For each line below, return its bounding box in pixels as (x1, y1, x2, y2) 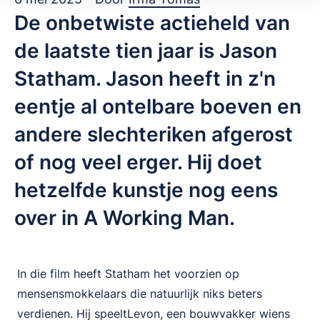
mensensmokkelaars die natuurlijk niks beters (17, 286, 262, 301)
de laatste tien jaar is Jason (14, 39, 277, 63)
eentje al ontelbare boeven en (14, 94, 301, 119)
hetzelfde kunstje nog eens (14, 178, 278, 202)
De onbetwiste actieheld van (14, 11, 290, 35)
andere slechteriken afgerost (14, 122, 293, 146)
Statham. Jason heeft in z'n (14, 66, 276, 91)
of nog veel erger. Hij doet (14, 150, 262, 174)
